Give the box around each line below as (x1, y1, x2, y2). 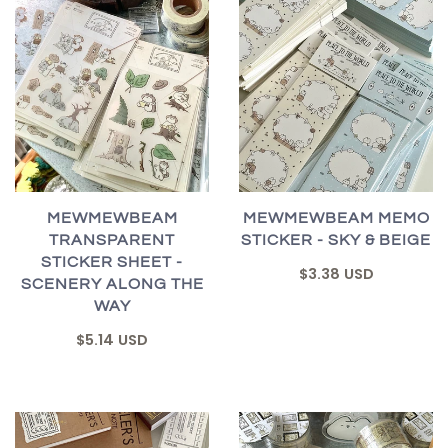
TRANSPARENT (49, 231, 175, 248)
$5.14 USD (76, 329, 148, 350)
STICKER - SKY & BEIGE (241, 231, 431, 248)
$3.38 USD (298, 263, 374, 284)
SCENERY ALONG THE (20, 275, 204, 292)
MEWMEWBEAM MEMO (242, 209, 430, 226)
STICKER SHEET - (41, 253, 183, 270)
